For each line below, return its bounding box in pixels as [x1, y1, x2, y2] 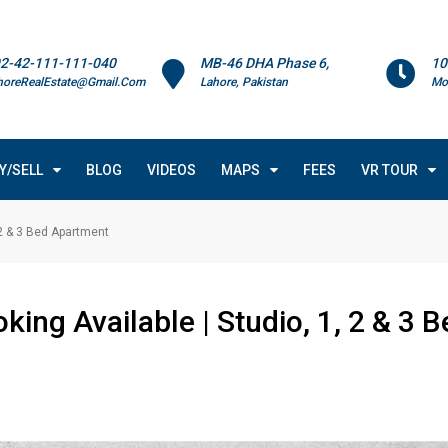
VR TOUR [361, 162, 418, 178]
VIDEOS [147, 162, 196, 178]
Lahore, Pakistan [200, 75, 289, 89]
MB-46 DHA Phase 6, [200, 55, 330, 71]
